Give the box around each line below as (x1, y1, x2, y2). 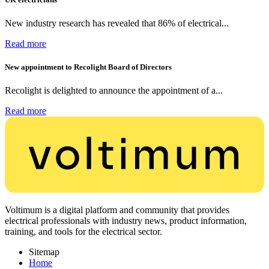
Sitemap (29, 247, 59, 258)
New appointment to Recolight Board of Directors (5, 62, 172, 72)
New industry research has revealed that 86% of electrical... (5, 18, 229, 29)
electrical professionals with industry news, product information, (5, 216, 247, 226)
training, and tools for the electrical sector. (5, 226, 162, 237)
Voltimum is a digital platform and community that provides (5, 205, 229, 216)
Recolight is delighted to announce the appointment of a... (5, 85, 223, 96)
